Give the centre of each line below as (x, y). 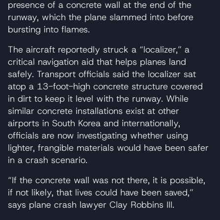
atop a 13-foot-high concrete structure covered (105, 86)
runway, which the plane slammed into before (101, 17)
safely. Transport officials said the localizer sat (102, 74)
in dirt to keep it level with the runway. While (98, 98)
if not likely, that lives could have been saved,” (101, 192)
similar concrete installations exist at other (94, 111)
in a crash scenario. (48, 160)
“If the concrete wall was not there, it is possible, (107, 180)
